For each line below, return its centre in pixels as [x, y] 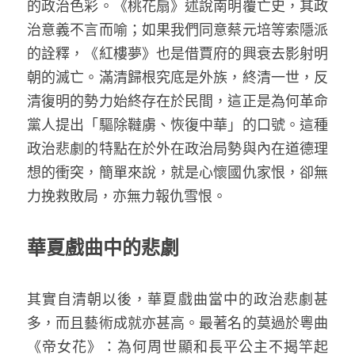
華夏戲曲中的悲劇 [103, 247]
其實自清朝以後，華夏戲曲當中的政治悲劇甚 [177, 299]
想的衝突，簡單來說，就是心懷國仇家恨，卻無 [177, 172]
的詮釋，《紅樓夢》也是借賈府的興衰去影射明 [177, 53]
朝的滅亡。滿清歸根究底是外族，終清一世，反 [177, 77]
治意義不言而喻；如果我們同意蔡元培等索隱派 [177, 29]
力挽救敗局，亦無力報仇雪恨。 [128, 196]
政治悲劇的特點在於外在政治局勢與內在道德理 [177, 148]
